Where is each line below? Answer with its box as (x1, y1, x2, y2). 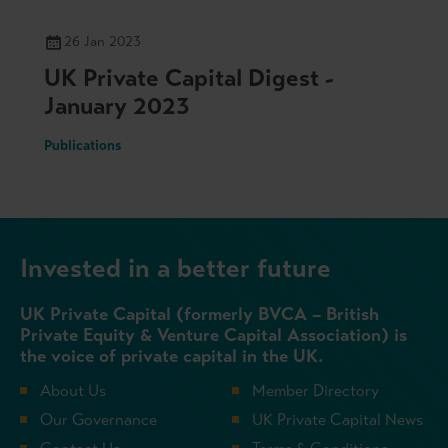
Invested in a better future (20, 251, 331, 284)
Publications (44, 136, 122, 154)
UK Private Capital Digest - (44, 62, 334, 93)
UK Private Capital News (252, 409, 423, 429)
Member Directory (252, 380, 379, 400)
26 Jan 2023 (64, 32, 141, 50)
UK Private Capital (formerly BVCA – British (20, 302, 379, 325)
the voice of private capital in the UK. (20, 344, 323, 367)
